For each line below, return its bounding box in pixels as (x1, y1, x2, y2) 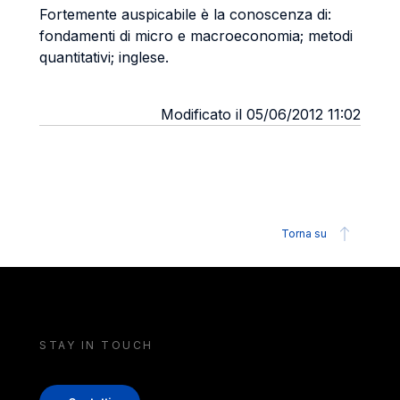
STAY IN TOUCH (39, 338, 154, 352)
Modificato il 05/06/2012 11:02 (161, 105, 361, 123)
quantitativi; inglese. (39, 48, 169, 66)
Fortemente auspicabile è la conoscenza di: (39, 5, 331, 23)
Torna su (281, 227, 327, 240)
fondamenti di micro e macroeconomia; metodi (39, 27, 353, 45)
